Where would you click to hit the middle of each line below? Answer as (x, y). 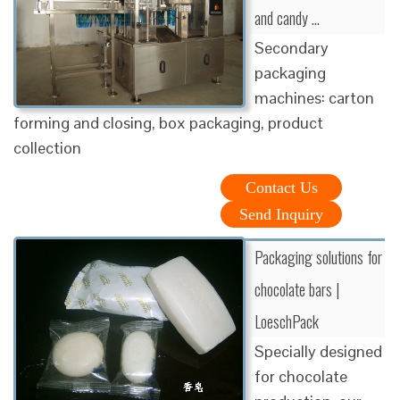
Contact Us (281, 187)
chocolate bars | (297, 289)
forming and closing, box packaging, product (168, 122)
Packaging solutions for (318, 257)
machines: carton (314, 97)
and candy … (287, 17)
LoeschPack (287, 321)
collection (47, 147)
